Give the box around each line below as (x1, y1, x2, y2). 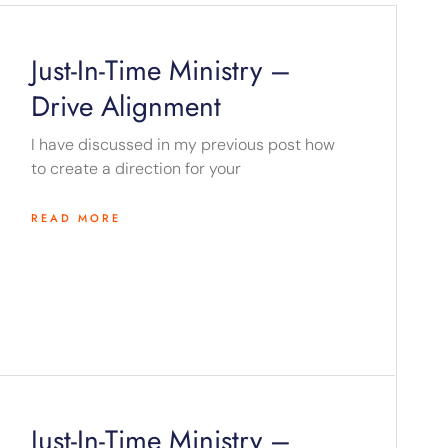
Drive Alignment (31, 86, 222, 128)
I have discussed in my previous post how (31, 134, 336, 156)
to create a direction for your (31, 158, 242, 180)
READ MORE (31, 210, 122, 227)
